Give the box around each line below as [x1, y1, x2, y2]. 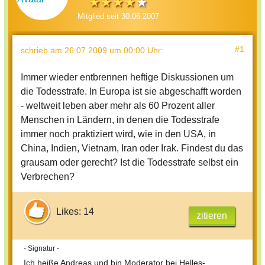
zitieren [196, 210, 227, 221]
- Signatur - [24, 244, 59, 253]
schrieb [21, 45, 50, 55]
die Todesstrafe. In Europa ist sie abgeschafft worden [21, 86, 241, 96]
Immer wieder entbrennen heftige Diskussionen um [21, 72, 234, 82]
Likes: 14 [56, 206, 94, 217]
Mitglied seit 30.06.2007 [77, 11, 159, 21]
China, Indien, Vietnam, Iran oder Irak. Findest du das [21, 143, 243, 153]
